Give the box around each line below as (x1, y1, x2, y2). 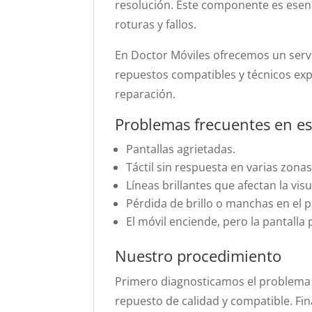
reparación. (115, 86, 176, 102)
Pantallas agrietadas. (126, 141, 236, 157)
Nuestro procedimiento (115, 245, 282, 266)
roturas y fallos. (115, 17, 197, 32)
